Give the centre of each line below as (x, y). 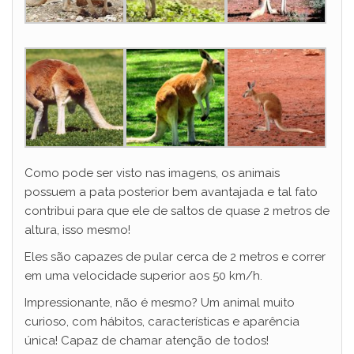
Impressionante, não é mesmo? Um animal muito (160, 303)
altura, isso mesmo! (77, 230)
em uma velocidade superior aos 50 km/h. (145, 276)
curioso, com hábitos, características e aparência (162, 322)
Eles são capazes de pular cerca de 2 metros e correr (175, 257)
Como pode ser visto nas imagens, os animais (152, 173)
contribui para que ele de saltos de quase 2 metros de (177, 211)
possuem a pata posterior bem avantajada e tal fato (171, 192)
